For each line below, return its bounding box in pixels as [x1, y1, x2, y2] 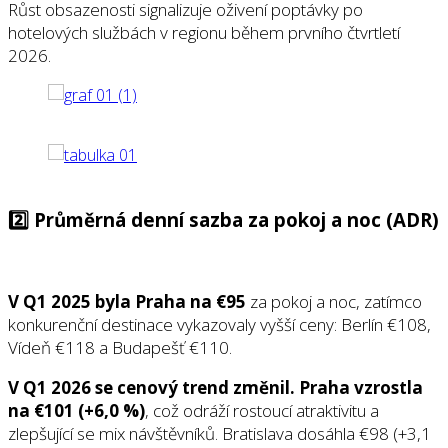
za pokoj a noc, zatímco [246, 290, 422, 314]
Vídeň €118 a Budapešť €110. [8, 336, 232, 360]
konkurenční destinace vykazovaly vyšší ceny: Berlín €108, [8, 313, 431, 337]
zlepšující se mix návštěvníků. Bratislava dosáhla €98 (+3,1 [8, 422, 431, 446]
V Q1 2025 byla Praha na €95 [8, 290, 246, 314]
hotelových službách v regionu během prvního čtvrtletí [8, 20, 400, 44]
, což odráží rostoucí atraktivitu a [145, 399, 379, 423]
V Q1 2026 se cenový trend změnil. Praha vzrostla [8, 376, 423, 400]
